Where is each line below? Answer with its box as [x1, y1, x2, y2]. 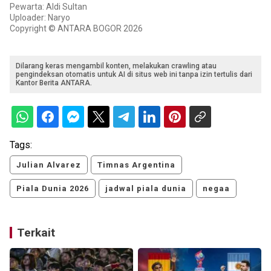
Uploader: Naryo [10, 12, 70, 22]
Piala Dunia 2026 [16, 183, 89, 193]
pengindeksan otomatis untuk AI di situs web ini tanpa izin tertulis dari [16, 70, 252, 79]
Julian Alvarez [16, 160, 81, 169]
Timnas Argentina [97, 160, 175, 169]
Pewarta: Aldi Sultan [10, 1, 87, 11]
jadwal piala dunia [105, 183, 186, 193]
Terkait [17, 225, 55, 240]
